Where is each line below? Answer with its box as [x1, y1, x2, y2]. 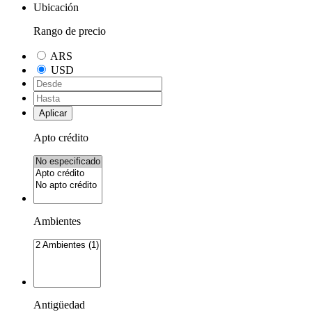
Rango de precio [33, 25, 106, 38]
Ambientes [33, 215, 81, 228]
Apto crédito [33, 132, 88, 144]
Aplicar [39, 108, 67, 119]
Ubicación [33, 1, 79, 14]
